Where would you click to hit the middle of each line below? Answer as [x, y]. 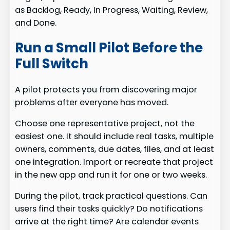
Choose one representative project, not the [105, 123]
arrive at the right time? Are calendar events [107, 222]
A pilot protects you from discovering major [106, 89]
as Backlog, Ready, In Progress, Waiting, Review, [112, 10]
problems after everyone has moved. [92, 102]
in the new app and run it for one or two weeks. [111, 175]
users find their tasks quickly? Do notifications [109, 209]
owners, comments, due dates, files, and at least [115, 149]
